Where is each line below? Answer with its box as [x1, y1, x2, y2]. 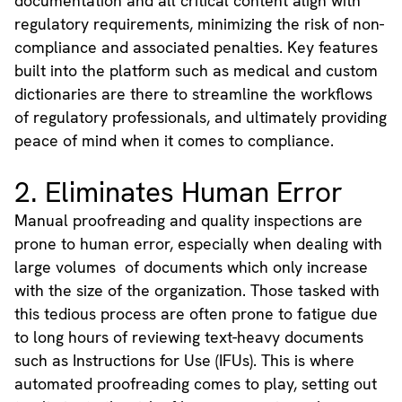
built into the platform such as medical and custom [13, 60, 378, 82]
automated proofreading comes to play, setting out [13, 373, 377, 395]
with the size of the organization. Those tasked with [13, 280, 380, 301]
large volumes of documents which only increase [13, 257, 368, 278]
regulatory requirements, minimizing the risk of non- [13, 13, 384, 35]
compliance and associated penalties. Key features [13, 37, 378, 58]
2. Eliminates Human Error [13, 174, 343, 212]
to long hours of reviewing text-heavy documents [13, 327, 363, 348]
